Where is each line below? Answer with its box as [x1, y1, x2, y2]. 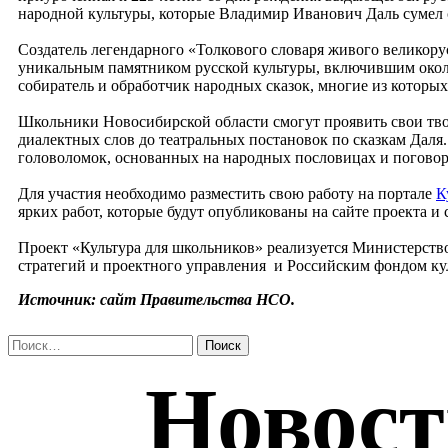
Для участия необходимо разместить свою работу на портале [18, 184, 436, 202]
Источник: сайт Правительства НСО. [18, 290, 295, 308]
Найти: [7, 333, 55, 351]
